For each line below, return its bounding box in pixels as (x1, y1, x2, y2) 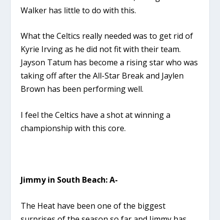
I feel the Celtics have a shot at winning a (21, 109, 171, 120)
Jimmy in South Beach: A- (21, 174, 118, 185)
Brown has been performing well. (21, 83, 144, 95)
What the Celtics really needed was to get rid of (21, 30, 193, 42)
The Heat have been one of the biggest (21, 200, 166, 211)
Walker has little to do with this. (21, 4, 137, 16)
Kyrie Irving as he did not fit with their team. (21, 44, 181, 55)
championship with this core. (21, 122, 126, 134)
